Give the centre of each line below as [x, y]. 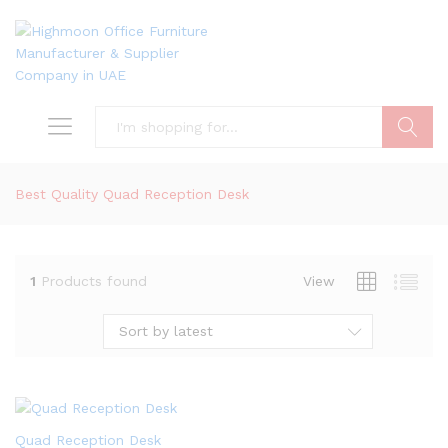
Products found [94, 280]
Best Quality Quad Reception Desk [132, 194]
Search [407, 169]
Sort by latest [166, 331]
